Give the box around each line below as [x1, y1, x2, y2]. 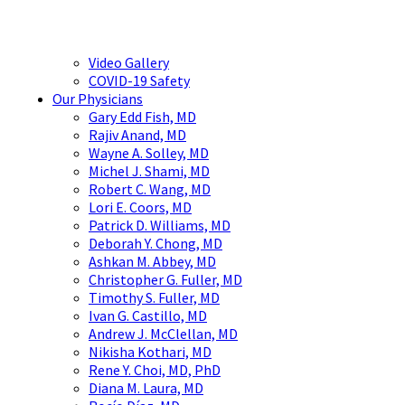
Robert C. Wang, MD [89, 180, 211, 199]
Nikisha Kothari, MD [89, 343, 212, 362]
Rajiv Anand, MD [89, 126, 186, 145]
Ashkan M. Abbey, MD [89, 252, 216, 271]
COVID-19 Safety [89, 71, 190, 90]
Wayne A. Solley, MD [89, 144, 209, 163]
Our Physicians [52, 89, 143, 108]
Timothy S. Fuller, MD [89, 288, 220, 307]
